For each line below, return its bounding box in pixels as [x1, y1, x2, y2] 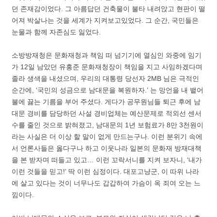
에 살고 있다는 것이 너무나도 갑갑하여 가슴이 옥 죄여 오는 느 [12, 179, 201, 187]
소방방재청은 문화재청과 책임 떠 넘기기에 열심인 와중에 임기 [12, 51, 201, 59]
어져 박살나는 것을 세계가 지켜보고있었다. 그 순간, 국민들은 [12, 16, 199, 24]
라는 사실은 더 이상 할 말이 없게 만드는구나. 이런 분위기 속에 [12, 132, 202, 140]
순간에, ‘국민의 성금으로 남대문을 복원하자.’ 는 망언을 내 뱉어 [12, 86, 203, 94]
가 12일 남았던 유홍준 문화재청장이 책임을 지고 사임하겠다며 [12, 62, 202, 71]
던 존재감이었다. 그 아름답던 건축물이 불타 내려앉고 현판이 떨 [12, 4, 205, 13]
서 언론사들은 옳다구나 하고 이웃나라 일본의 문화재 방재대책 [12, 144, 201, 152]
